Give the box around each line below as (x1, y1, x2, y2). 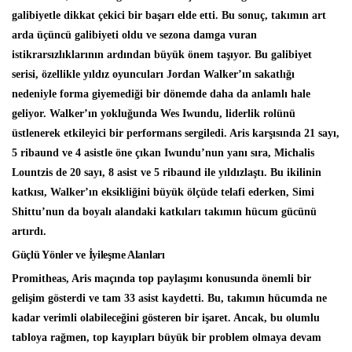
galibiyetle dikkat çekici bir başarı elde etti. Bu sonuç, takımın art (12, 9, 326, 22)
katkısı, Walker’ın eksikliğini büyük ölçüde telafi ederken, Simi (12, 186, 314, 199)
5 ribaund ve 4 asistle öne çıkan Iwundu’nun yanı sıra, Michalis (12, 147, 314, 159)
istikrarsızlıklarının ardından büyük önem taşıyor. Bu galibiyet (12, 49, 312, 61)
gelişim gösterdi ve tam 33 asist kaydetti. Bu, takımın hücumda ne (12, 292, 327, 305)
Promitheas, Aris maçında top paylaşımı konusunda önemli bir (12, 273, 311, 285)
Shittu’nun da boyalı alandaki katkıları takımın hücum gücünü (12, 206, 317, 218)
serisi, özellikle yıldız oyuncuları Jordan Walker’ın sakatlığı (12, 68, 295, 81)
